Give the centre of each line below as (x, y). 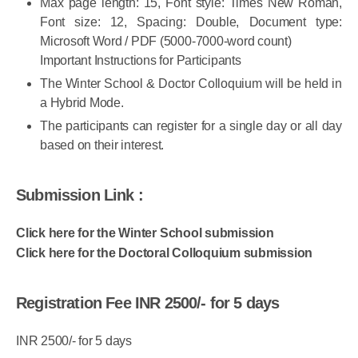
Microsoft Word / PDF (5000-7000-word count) (166, 60)
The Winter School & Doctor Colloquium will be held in (191, 102)
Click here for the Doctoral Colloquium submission (165, 272)
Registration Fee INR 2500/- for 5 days (148, 322)
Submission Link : (80, 214)
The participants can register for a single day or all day (191, 145)
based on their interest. (102, 164)
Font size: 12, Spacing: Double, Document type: (191, 41)
